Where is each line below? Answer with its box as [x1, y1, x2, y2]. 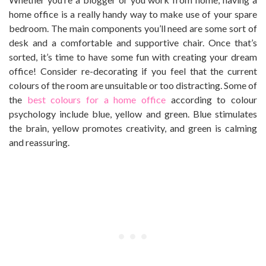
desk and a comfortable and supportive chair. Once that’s [9, 37, 257, 49]
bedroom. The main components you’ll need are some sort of [9, 23, 257, 34]
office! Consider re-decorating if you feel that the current [9, 65, 257, 77]
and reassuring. [9, 137, 69, 148]
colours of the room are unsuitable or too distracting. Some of [9, 80, 257, 91]
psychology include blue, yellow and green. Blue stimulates [9, 108, 257, 120]
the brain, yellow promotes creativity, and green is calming [9, 122, 257, 134]
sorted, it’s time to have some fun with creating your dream [9, 51, 257, 63]
